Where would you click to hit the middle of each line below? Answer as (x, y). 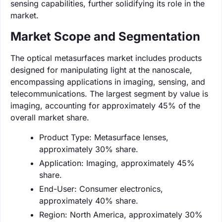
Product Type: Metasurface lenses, (104, 137)
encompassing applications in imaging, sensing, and (108, 82)
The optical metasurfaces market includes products (106, 58)
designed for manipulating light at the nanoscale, (101, 70)
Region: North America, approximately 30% (121, 214)
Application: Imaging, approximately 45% (117, 163)
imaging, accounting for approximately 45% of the (105, 105)
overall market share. (50, 117)
